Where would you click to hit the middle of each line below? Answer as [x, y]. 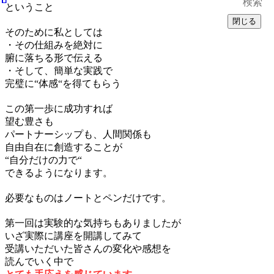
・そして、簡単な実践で [59, 70]
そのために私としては [54, 32]
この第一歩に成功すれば [59, 108]
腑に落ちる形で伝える [54, 57]
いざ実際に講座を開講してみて [73, 235]
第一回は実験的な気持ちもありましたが [93, 223]
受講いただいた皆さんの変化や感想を [88, 248]
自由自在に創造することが [64, 147]
